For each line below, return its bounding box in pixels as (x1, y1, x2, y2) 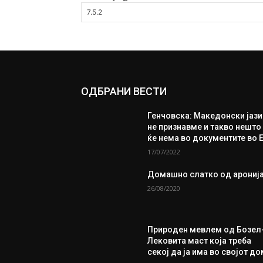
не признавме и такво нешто (147, 122, 262, 131)
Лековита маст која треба (147, 235, 252, 245)
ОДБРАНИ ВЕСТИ (81, 85, 167, 97)
